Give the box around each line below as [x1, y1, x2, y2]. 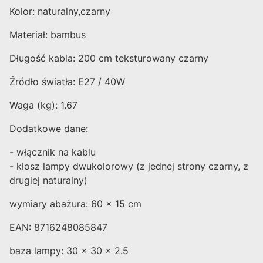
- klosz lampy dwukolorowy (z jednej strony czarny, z [9, 160, 248, 173]
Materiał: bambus [9, 29, 86, 41]
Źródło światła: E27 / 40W [9, 76, 125, 88]
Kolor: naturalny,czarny [9, 5, 110, 18]
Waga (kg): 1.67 [9, 99, 77, 112]
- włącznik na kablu [9, 146, 96, 159]
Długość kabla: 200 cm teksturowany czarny [9, 52, 208, 65]
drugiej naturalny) [9, 174, 87, 187]
